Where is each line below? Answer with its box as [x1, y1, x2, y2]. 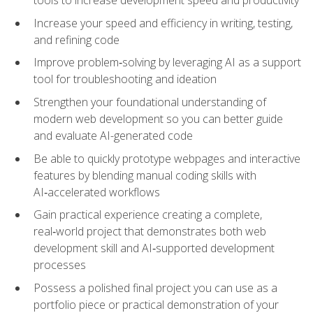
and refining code [34, 31, 119, 48]
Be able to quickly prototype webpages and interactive [34, 150, 300, 166]
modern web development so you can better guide [34, 111, 283, 127]
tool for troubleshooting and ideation [34, 71, 217, 87]
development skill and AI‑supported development [34, 240, 275, 256]
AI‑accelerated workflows [34, 184, 160, 200]
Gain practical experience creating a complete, [34, 207, 262, 223]
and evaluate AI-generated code [34, 128, 193, 144]
